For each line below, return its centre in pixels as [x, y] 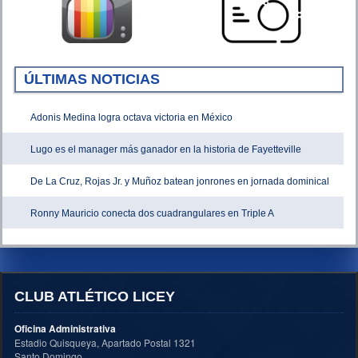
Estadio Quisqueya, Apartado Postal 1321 [105, 343]
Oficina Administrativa [65, 329]
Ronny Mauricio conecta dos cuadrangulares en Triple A [152, 214]
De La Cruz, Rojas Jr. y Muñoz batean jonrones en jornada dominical [180, 182]
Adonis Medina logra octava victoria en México [131, 118]
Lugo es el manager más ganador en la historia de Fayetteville [166, 150]
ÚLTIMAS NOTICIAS [92, 80]
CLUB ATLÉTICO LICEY [95, 297]
